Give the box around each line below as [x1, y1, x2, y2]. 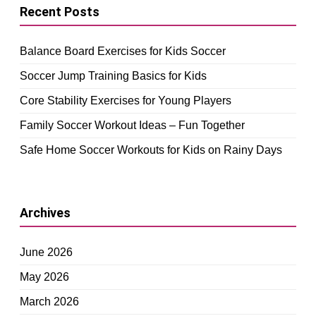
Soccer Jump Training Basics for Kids [20, 69, 207, 82]
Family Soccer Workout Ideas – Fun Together [20, 119, 245, 131]
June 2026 [20, 245, 73, 258]
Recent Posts [20, 4, 99, 19]
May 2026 [20, 270, 69, 283]
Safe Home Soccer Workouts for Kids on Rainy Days [20, 143, 282, 156]
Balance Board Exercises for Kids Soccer [20, 44, 226, 57]
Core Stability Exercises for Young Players [20, 94, 231, 107]
